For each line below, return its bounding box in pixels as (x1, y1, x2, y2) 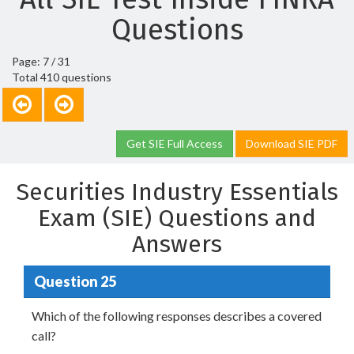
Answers (132, 230, 222, 258)
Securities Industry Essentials (16, 178, 338, 206)
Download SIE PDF (246, 137, 337, 150)
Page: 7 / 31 (12, 55, 70, 68)
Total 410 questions (12, 70, 111, 84)
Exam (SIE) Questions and (38, 204, 316, 232)
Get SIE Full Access (126, 137, 223, 150)
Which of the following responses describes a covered (32, 308, 322, 323)
